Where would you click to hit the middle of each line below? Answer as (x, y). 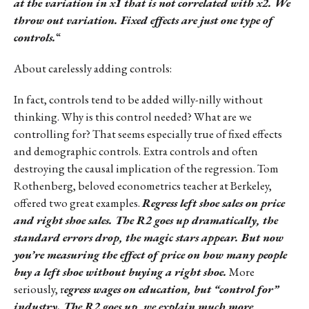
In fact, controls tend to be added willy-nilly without (138, 99)
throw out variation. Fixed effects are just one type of (143, 20)
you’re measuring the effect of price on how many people (150, 254)
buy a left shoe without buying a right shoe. (120, 271)
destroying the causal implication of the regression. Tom (146, 168)
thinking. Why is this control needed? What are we (133, 116)
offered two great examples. (78, 202)
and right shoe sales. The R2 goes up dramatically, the (146, 220)
